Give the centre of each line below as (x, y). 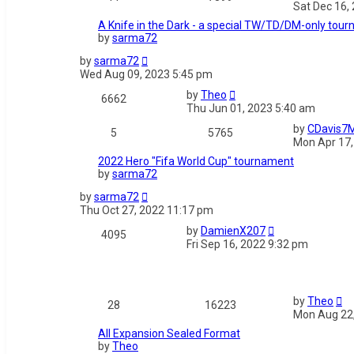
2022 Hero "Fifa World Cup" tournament (196, 162)
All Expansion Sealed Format (169, 334)
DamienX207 (233, 231)
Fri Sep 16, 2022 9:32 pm (247, 245)
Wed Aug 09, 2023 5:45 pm (146, 75)
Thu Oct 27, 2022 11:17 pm (147, 211)
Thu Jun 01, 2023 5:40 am (251, 109)
